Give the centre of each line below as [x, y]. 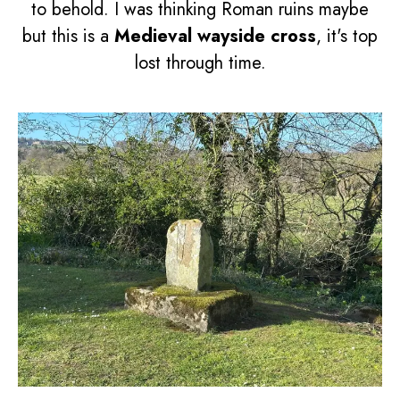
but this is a [68, 37]
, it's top [347, 37]
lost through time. [200, 63]
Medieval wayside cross [215, 37]
